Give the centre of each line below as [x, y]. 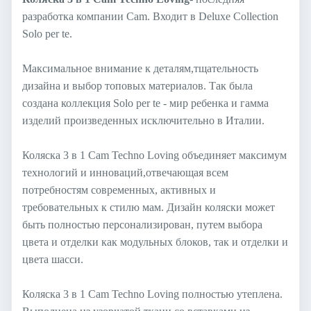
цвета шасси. [53, 259]
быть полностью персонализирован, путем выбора [142, 224]
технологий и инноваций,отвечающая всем [125, 172]
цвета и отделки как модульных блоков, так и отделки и [155, 242]
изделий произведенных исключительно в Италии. [143, 120]
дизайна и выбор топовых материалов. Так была [137, 85]
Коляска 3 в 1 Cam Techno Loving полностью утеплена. [152, 294]
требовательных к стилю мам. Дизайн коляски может [149, 207]
